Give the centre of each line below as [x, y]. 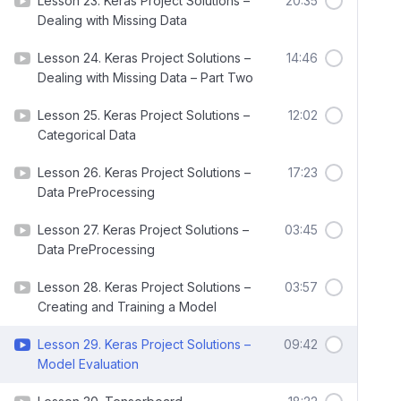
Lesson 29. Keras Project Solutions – [144, 344]
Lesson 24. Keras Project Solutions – [144, 58]
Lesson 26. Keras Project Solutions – [144, 172]
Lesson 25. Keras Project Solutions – [144, 115]
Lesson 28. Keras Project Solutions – [144, 287]
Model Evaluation [88, 364]
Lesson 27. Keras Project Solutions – [143, 230]
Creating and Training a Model [127, 307]
